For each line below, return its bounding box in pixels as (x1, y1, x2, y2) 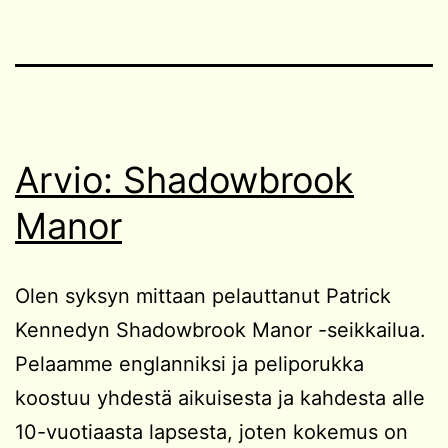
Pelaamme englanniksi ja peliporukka (15, 351, 364, 376)
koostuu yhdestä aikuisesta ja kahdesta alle (15, 385, 425, 410)
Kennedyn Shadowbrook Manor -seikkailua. (15, 317, 426, 342)
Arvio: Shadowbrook (15, 157, 354, 202)
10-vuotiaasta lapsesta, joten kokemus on (15, 419, 408, 444)
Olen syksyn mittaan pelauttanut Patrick (15, 283, 391, 308)
